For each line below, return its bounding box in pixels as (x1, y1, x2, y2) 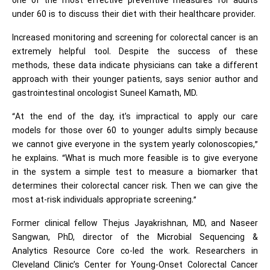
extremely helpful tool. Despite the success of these (12, 46, 258, 59)
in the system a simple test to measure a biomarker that (12, 166, 258, 180)
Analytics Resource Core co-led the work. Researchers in (12, 245, 258, 259)
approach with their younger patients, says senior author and (12, 74, 258, 87)
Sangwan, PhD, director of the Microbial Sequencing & (12, 231, 258, 245)
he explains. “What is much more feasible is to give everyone (12, 152, 258, 166)
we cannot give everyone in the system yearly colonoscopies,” (12, 139, 258, 152)
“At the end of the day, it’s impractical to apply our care (12, 111, 258, 124)
